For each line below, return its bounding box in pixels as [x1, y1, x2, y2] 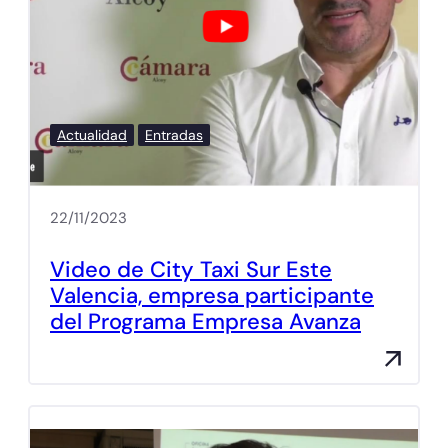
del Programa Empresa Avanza [50, 306, 361, 336]
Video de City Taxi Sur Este [50, 254, 332, 284]
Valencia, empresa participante [50, 280, 374, 310]
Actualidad [57, 125, 127, 144]
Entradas [145, 125, 203, 144]
